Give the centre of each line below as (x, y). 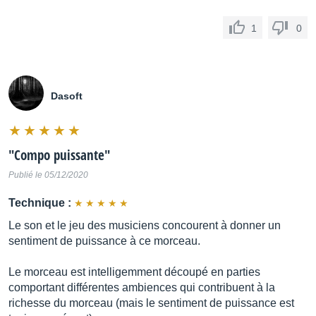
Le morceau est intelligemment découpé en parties (134, 272)
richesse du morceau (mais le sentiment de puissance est (151, 303)
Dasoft (67, 96)
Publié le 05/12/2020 (48, 175)
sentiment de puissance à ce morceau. (104, 241)
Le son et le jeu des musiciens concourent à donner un (145, 225)
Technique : (40, 203)
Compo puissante (59, 155)
